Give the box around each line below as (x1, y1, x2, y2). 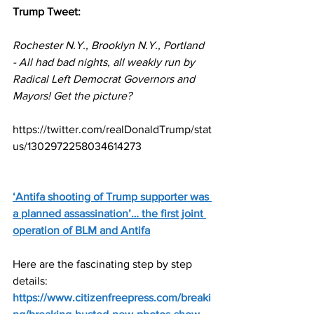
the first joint (139, 207, 206, 220)
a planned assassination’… (13, 207, 139, 220)
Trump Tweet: (13, 6, 81, 18)
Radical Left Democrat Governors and (13, 73, 198, 86)
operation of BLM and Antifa (13, 224, 150, 237)
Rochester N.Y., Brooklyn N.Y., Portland (13, 39, 207, 52)
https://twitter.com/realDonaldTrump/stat (13, 123, 212, 136)
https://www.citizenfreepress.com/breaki (13, 292, 211, 304)
